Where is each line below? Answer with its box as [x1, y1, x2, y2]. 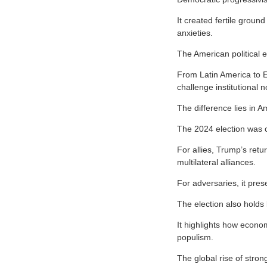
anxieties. [177, 27, 213, 38]
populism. [177, 232, 213, 242]
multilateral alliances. [177, 157, 256, 167]
